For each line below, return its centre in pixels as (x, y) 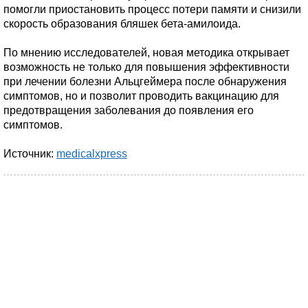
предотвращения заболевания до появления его (129, 110)
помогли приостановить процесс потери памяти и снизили (152, 9)
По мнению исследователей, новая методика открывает (146, 53)
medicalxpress (92, 154)
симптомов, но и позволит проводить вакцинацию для (141, 96)
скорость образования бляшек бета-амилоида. (122, 24)
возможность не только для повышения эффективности (146, 67)
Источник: (30, 154)
